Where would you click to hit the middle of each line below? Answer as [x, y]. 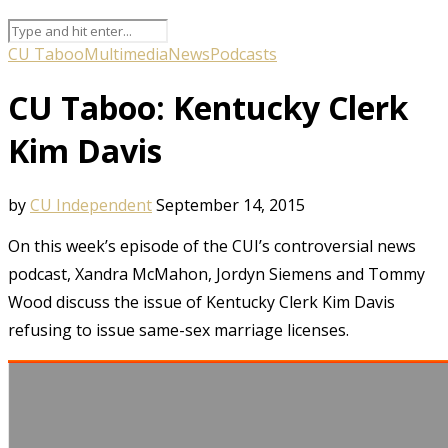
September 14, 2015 [230, 204]
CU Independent [91, 204]
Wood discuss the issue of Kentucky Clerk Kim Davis [201, 301]
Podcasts [243, 53]
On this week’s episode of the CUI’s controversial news [212, 245]
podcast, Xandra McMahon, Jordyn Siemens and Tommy [216, 273]
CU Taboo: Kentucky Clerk [208, 108]
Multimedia [126, 53]
